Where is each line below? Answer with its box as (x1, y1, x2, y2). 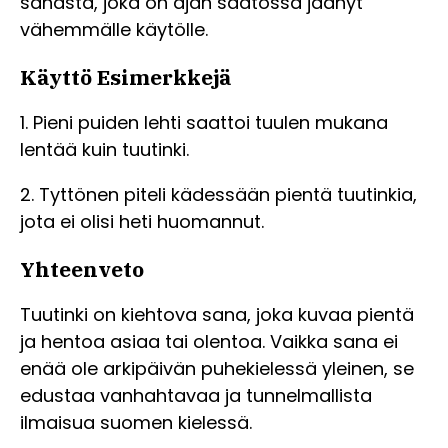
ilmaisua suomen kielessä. (20, 410, 252, 436)
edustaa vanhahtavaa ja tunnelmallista (20, 383, 372, 409)
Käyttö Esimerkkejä (20, 63, 232, 92)
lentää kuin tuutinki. (20, 137, 189, 163)
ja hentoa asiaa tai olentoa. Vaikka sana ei (20, 329, 398, 355)
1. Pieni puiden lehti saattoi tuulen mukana (20, 110, 388, 136)
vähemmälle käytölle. (20, 17, 208, 43)
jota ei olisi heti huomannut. (20, 209, 264, 235)
